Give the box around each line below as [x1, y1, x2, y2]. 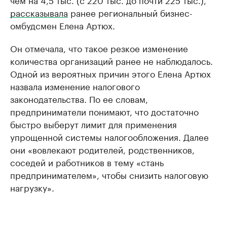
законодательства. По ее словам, [10, 92, 148, 105]
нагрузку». [10, 180, 54, 194]
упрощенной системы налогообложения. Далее [10, 130, 209, 143]
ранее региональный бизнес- [68, 6, 193, 19]
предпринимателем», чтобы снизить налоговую [10, 168, 208, 181]
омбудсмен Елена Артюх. [10, 18, 115, 31]
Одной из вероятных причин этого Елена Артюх [10, 66, 211, 80]
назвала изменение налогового [10, 79, 140, 92]
